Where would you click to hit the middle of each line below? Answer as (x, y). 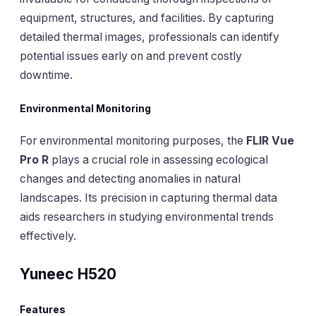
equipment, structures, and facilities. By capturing (147, 18)
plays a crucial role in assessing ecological (158, 160)
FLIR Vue (270, 141)
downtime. (46, 75)
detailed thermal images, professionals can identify (150, 37)
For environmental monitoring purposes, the (133, 141)
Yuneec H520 (68, 274)
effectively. (48, 236)
